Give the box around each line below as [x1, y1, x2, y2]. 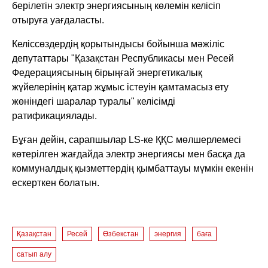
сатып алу [17, 249, 52, 258]
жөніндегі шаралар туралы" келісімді [12, 96, 176, 106]
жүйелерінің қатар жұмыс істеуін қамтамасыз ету [12, 81, 229, 92]
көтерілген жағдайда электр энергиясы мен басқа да [12, 148, 246, 159]
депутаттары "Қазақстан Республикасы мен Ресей [12, 53, 234, 63]
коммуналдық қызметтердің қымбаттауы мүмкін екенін [12, 163, 254, 173]
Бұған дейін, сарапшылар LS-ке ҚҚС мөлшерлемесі [12, 134, 242, 145]
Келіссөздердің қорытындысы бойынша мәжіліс [12, 38, 225, 49]
